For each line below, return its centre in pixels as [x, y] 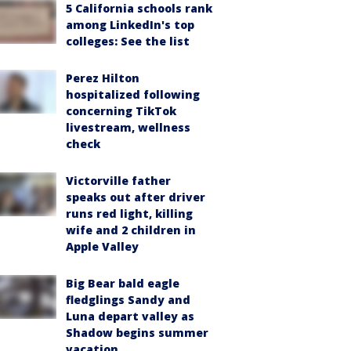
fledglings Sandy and [128, 300]
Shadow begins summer [137, 333]
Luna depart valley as [130, 316]
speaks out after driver [136, 197]
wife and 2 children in [131, 230]
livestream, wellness [128, 127]
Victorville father [118, 181]
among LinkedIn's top [130, 25]
